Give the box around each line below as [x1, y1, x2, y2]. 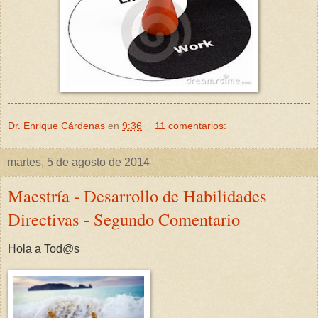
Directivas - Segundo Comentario [8, 207, 240, 231]
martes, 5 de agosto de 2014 [7, 156, 150, 169]
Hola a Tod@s [8, 243, 79, 256]
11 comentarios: [155, 120, 227, 132]
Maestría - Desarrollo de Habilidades [8, 184, 267, 208]
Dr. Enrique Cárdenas [8, 120, 105, 132]
